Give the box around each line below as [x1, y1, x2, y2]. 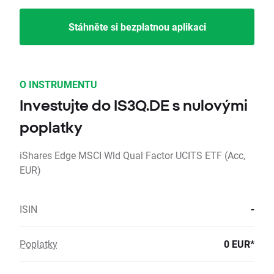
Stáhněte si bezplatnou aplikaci [68, 20, 206, 34]
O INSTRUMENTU [20, 78, 97, 91]
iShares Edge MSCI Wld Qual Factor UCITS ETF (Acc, [20, 149, 245, 162]
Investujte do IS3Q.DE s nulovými [20, 97, 248, 114]
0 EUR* [224, 237, 254, 251]
